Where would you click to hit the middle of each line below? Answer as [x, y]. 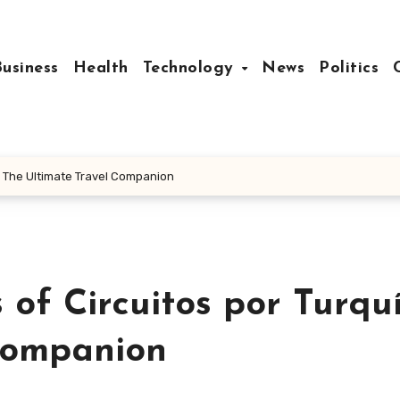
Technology [191, 68]
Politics [349, 68]
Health [100, 68]
